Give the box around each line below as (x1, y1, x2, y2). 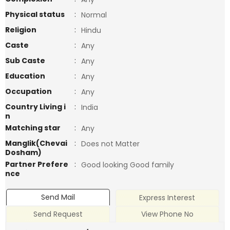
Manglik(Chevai (5, 138, 67, 148)
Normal (81, 10, 107, 20)
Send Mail (41, 192, 75, 203)
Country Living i (5, 102, 66, 112)
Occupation (5, 86, 52, 97)
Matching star (5, 123, 61, 133)
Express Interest (139, 193, 196, 203)
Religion (5, 25, 36, 35)
